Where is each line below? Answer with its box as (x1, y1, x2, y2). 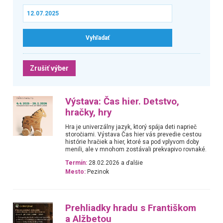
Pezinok (86, 168, 110, 176)
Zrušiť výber (29, 64, 69, 72)
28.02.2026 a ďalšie (87, 159, 143, 167)
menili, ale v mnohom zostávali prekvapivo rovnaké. (65, 145, 207, 153)
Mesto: (65, 168, 86, 176)
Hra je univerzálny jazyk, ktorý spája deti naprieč (65, 123, 197, 130)
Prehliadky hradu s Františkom (65, 202, 197, 214)
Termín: (65, 159, 88, 167)
